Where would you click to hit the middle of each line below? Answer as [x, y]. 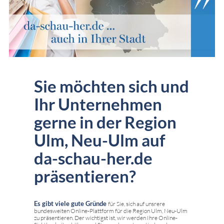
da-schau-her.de [93, 158]
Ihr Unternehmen [98, 104]
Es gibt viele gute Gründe [71, 203]
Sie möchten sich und [111, 86]
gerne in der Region [105, 122]
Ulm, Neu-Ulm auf [100, 140]
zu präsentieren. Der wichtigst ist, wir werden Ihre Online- [106, 217]
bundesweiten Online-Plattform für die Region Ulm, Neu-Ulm [111, 210]
